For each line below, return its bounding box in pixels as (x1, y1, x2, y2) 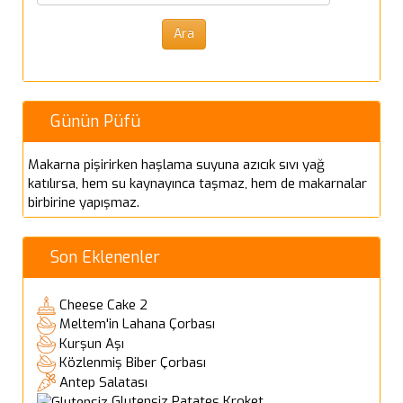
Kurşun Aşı (59, 334, 124, 353)
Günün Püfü (50, 110, 140, 132)
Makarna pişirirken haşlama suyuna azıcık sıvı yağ (28, 155, 325, 174)
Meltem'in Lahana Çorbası (59, 315, 215, 334)
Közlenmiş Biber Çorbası (59, 354, 206, 372)
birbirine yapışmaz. (28, 193, 139, 211)
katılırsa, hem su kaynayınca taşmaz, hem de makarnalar (28, 174, 367, 193)
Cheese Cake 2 (59, 295, 148, 314)
